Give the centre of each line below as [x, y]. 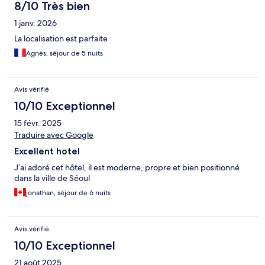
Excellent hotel [47, 151]
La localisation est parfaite [61, 39]
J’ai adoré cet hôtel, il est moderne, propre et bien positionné [127, 168]
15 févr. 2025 [38, 123]
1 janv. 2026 [35, 23]
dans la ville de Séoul [52, 178]
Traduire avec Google [54, 135]
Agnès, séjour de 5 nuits [64, 54]
